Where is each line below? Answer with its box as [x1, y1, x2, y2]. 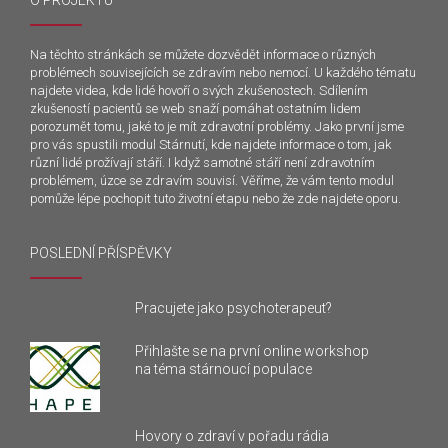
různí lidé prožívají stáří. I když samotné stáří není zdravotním [30, 155, 375, 170]
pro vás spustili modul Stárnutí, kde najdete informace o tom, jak [30, 137, 391, 152]
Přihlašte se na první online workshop [134, 343, 369, 359]
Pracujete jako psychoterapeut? [134, 300, 332, 316]
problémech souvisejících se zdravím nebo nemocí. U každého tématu [30, 65, 416, 80]
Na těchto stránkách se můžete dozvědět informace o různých [30, 47, 376, 62]
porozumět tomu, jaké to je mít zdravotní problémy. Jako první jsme [30, 119, 404, 134]
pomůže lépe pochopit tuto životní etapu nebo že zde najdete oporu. [30, 191, 401, 206]
